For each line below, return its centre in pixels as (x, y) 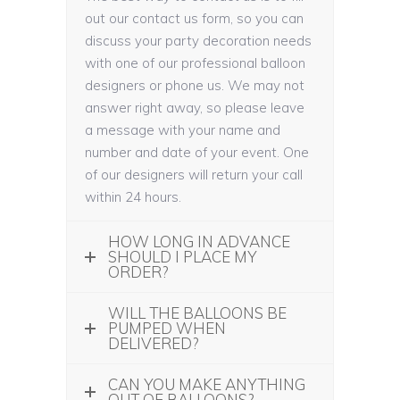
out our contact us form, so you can (194, 19)
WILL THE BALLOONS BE (197, 313)
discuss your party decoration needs (198, 41)
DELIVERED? (153, 344)
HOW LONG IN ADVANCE (199, 242)
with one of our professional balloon (195, 63)
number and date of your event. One (197, 153)
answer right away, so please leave (195, 108)
